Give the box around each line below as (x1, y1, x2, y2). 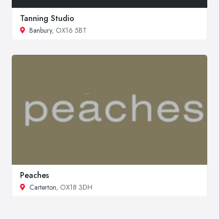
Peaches (20, 169, 49, 181)
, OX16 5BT (52, 25, 87, 35)
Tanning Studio (20, 12, 74, 24)
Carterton (29, 182, 56, 192)
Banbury (29, 25, 52, 35)
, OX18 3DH (56, 182, 92, 192)
